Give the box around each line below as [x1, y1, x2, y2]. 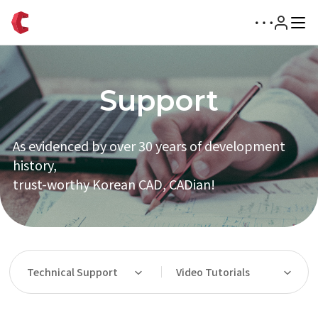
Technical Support [27, 264, 119, 279]
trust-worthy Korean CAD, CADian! [12, 174, 215, 193]
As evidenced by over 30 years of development [12, 136, 285, 155]
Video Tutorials [175, 264, 250, 279]
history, [12, 155, 57, 174]
